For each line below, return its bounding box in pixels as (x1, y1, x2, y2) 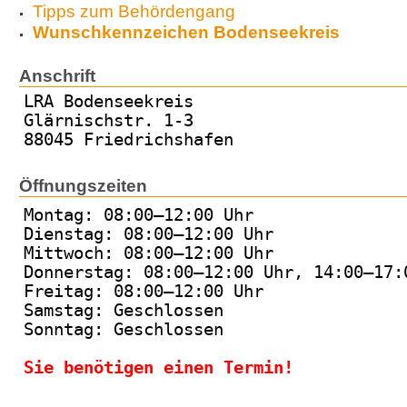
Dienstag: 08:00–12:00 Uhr (24, 224, 273, 244)
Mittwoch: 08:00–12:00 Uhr (24, 243, 273, 263)
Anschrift (19, 65, 95, 85)
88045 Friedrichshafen (24, 130, 233, 150)
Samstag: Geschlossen (24, 301, 223, 321)
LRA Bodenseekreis (24, 92, 194, 112)
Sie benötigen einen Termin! (24, 358, 293, 378)
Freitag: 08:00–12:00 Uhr (24, 282, 263, 302)
